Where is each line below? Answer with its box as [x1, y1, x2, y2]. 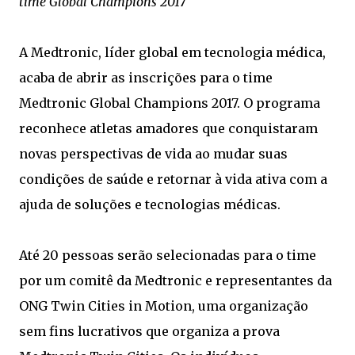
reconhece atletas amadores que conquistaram [19, 120, 318, 136]
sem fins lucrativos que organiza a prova [19, 323, 280, 339]
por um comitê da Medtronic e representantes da [19, 273, 332, 288]
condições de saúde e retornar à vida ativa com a [19, 171, 327, 187]
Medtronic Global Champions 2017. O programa [19, 95, 320, 111]
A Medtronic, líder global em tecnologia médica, [19, 44, 326, 60]
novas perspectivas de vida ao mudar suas [19, 146, 288, 162]
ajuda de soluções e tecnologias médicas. [19, 197, 281, 212]
